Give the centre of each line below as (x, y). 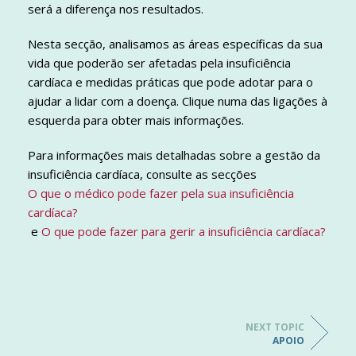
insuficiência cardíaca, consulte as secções (142, 174)
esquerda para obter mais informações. (136, 120)
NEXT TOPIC (275, 327)
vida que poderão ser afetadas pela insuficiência (159, 63)
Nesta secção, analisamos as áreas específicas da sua (175, 44)
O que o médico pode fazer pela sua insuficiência (161, 193)
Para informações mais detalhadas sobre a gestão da (174, 155)
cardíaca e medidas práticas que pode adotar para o (170, 82)
